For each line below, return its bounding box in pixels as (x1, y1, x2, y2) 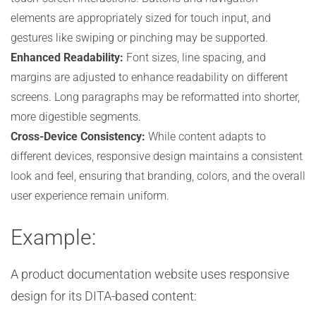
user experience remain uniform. (11, 189, 169, 202)
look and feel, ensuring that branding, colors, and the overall (11, 169, 305, 183)
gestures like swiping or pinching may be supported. (11, 31, 268, 44)
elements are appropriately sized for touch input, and (11, 11, 271, 25)
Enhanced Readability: (11, 51, 123, 64)
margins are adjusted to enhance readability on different (11, 71, 288, 84)
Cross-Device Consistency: (11, 130, 145, 143)
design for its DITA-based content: (11, 288, 197, 303)
